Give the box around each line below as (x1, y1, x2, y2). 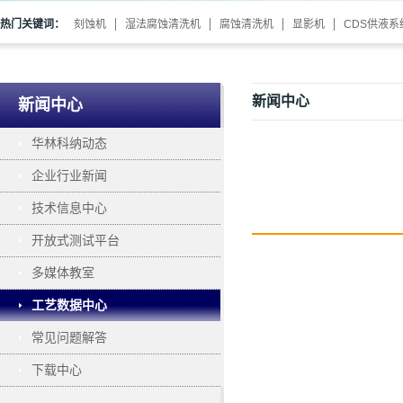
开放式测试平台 (31, 233, 120, 247)
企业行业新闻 (31, 168, 107, 183)
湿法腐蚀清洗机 (125, 18, 201, 31)
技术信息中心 (31, 201, 107, 215)
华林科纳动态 (31, 136, 107, 150)
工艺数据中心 (31, 298, 107, 312)
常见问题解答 (31, 330, 107, 345)
